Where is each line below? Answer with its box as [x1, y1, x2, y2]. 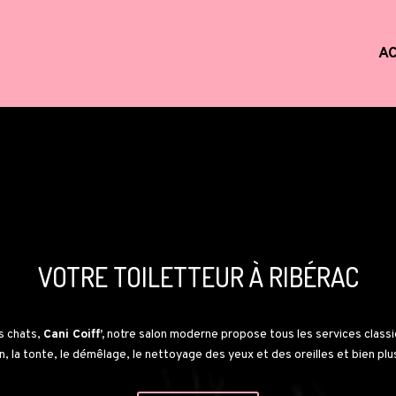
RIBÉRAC [268, 259, 359, 293]
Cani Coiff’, [43, 327, 104, 343]
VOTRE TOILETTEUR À [37, 259, 269, 293]
